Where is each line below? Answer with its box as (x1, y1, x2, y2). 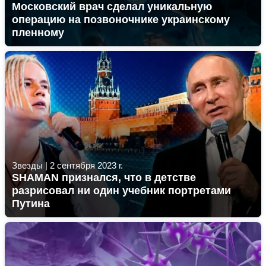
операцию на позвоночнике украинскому (12, 14, 230, 26)
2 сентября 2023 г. (50, 160, 123, 170)
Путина (12, 198, 50, 210)
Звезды (12, 160, 43, 170)
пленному (12, 27, 64, 39)
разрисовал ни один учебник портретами (12, 185, 231, 197)
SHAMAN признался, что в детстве (12, 172, 196, 183)
